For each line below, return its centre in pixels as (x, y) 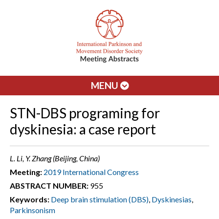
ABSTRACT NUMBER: (49, 186)
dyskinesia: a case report (83, 129)
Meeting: (26, 172)
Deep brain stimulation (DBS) (100, 199)
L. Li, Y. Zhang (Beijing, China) (55, 158)
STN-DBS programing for (85, 113)
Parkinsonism (33, 210)
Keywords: (30, 199)
